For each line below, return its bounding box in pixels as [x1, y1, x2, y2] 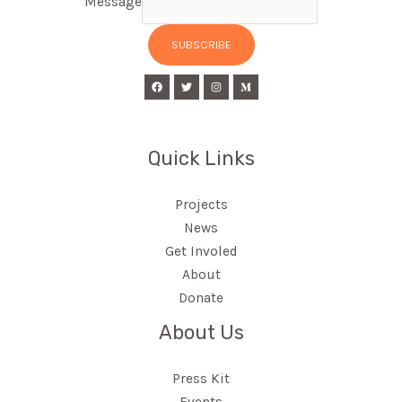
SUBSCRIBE [170, 38, 232, 52]
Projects [174, 197, 228, 214]
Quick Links [147, 147, 255, 170]
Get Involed [164, 243, 238, 260]
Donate [179, 290, 223, 307]
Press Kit [172, 371, 230, 388]
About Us [158, 321, 244, 345]
